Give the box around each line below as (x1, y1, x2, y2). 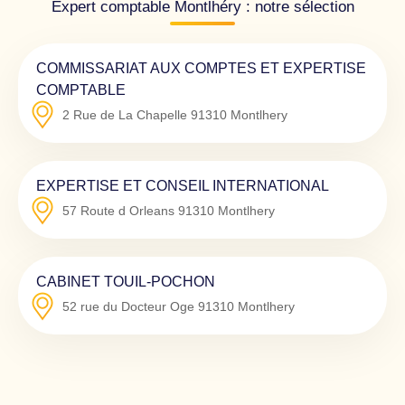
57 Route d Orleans (62, 202, 174, 218)
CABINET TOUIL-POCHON (36, 272, 215, 289)
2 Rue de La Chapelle (62, 107, 187, 122)
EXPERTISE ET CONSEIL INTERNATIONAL (36, 176, 329, 193)
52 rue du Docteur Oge (62, 298, 194, 314)
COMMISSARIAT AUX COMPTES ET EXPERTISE (36, 59, 366, 76)
